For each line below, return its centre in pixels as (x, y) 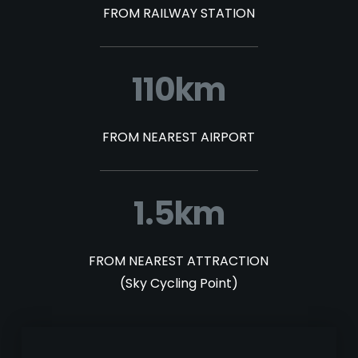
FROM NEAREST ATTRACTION (179, 261)
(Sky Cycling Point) (179, 283)
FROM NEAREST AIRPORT (179, 137)
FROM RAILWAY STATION (179, 13)
